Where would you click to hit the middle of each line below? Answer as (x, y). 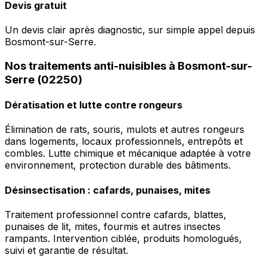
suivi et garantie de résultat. (66, 250)
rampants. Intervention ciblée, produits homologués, (123, 238)
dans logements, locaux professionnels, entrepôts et (124, 142)
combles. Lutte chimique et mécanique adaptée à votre (128, 153)
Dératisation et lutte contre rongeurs (94, 105)
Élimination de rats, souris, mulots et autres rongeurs (125, 130)
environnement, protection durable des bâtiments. (118, 165)
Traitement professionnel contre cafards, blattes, (116, 214)
